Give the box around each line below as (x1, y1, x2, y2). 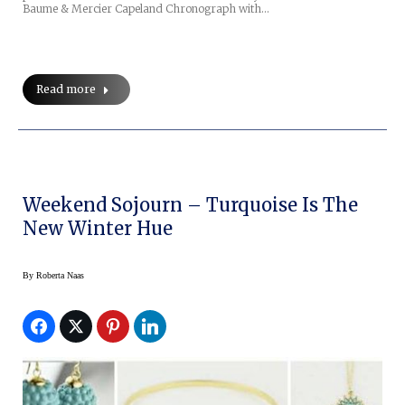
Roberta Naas (36, 270, 84, 280)
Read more (36, 82, 96, 96)
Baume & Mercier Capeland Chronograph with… (23, 2, 269, 15)
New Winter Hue (23, 217, 173, 240)
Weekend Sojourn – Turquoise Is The (23, 193, 358, 216)
